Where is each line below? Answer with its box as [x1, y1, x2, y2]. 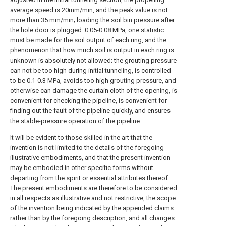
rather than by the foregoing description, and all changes [10, 214, 175, 222]
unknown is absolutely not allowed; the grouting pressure [10, 56, 177, 64]
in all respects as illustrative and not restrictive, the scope [10, 194, 176, 202]
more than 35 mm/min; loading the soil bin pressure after [10, 16, 175, 24]
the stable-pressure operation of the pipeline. [10, 117, 141, 125]
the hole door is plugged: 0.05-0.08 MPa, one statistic [10, 26, 164, 34]
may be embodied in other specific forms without [10, 164, 153, 172]
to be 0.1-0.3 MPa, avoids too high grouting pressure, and [10, 77, 176, 84]
